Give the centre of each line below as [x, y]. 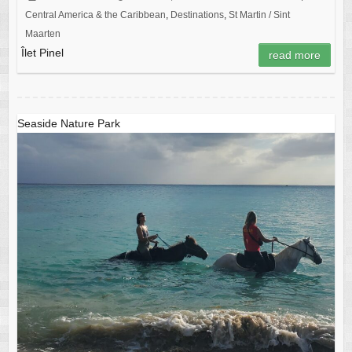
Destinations [197, 15]
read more [295, 55]
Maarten [42, 33]
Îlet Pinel [42, 52]
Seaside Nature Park [68, 123]
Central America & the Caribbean [95, 15]
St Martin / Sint [259, 15]
